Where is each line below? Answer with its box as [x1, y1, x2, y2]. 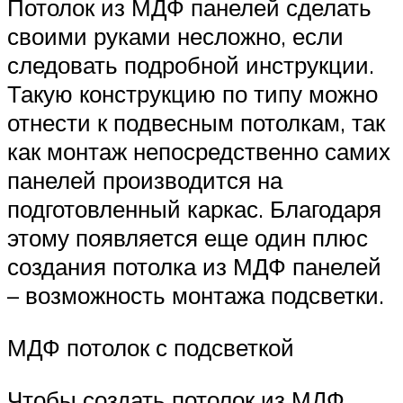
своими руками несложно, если [7, 22, 344, 51]
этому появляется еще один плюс [7, 223, 368, 253]
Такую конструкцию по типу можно [7, 79, 378, 109]
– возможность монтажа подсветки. [7, 281, 384, 310]
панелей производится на [7, 166, 282, 195]
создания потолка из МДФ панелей [7, 252, 381, 282]
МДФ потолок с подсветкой [7, 333, 294, 362]
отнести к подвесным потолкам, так [7, 108, 385, 138]
